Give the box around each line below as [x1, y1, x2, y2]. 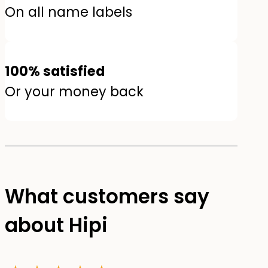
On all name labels [5, 2, 132, 22]
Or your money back [5, 81, 144, 101]
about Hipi [5, 212, 108, 239]
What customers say [5, 183, 209, 210]
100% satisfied [5, 61, 105, 81]
